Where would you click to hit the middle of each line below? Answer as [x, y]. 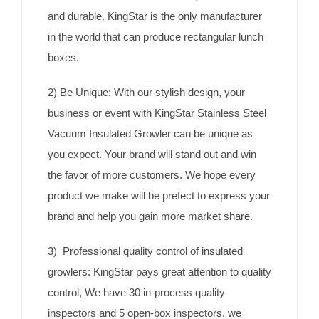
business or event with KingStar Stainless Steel [157, 113]
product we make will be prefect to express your [158, 196]
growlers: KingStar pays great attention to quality [159, 272]
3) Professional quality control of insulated [145, 251]
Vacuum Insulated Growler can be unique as [150, 134]
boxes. [63, 58]
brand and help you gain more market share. [150, 216]
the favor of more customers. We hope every [151, 175]
